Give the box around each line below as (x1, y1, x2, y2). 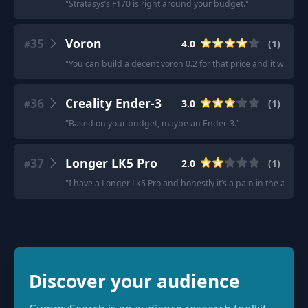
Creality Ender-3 (65, 95, 162, 111)
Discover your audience (29, 269, 240, 294)
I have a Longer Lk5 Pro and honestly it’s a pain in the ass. (68, 177, 296, 189)
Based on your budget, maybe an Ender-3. (68, 118, 236, 129)
